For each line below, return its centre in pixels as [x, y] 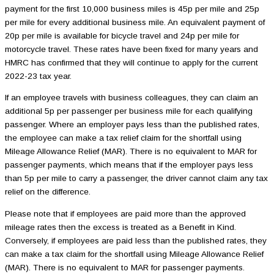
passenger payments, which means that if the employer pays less [129, 165]
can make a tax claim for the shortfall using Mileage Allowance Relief [134, 254]
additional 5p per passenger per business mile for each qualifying [129, 111]
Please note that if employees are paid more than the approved [125, 213]
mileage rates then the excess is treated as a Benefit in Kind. [120, 227]
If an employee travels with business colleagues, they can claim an [131, 98]
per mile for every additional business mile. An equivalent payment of [135, 22]
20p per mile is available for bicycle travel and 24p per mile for [122, 35]
